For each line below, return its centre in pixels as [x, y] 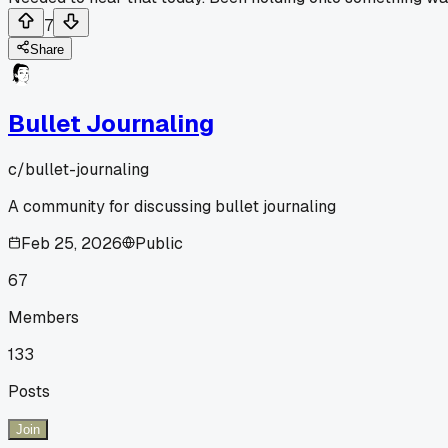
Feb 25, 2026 [71, 243]
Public [159, 243]
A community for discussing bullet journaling [172, 206]
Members [43, 317]
